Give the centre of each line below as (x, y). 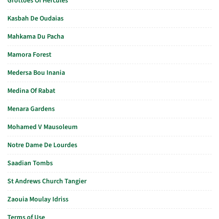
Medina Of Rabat (31, 91)
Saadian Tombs (30, 163)
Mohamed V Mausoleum (43, 127)
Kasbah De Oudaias (35, 19)
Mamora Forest (29, 55)
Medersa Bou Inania (36, 73)
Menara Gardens (31, 109)
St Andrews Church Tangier (47, 181)
